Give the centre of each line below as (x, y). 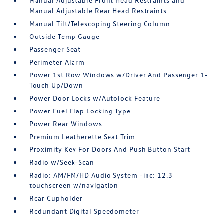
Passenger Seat (55, 49)
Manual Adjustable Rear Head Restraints (98, 11)
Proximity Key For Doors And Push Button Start (110, 149)
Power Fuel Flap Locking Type (80, 111)
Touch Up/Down (56, 85)
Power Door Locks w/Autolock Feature (95, 98)
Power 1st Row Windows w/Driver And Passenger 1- (119, 75)
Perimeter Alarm (57, 62)
